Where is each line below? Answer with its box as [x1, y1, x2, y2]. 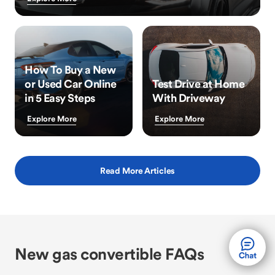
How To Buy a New [25, 63, 115, 77]
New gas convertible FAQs [15, 244, 204, 264]
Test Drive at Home [152, 77, 244, 91]
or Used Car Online [25, 77, 116, 91]
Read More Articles [99, 165, 176, 176]
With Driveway [152, 91, 225, 105]
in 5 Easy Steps [25, 91, 95, 105]
